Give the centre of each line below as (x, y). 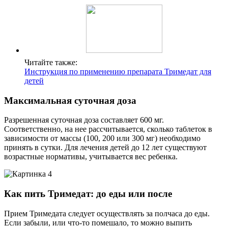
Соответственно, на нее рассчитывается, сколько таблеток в (108, 129)
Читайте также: (51, 62)
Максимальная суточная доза (70, 100)
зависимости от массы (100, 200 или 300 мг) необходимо (102, 138)
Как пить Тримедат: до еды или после (88, 194)
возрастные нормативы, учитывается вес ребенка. (91, 157)
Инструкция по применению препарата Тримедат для (118, 71)
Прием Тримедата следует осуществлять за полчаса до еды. (107, 213)
